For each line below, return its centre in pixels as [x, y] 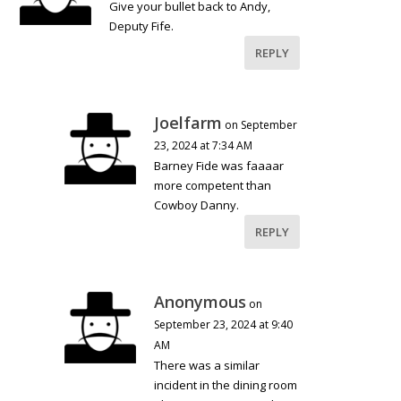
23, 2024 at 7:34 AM [204, 145]
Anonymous [200, 301]
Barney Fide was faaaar [219, 165]
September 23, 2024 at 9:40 [224, 324]
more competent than [213, 185]
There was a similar [207, 365]
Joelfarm [188, 122]
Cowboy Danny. [197, 205]
